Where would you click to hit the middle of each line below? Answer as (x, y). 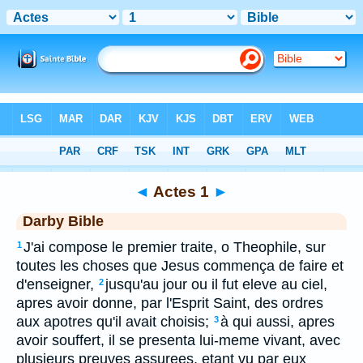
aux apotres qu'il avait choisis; (113, 322)
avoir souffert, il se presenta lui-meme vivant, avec (178, 340)
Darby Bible (63, 221)
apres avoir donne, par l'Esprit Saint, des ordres (170, 303)
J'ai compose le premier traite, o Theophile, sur (175, 247)
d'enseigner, (55, 284)
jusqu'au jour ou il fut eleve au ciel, (216, 284)
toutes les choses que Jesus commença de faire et (180, 266)
